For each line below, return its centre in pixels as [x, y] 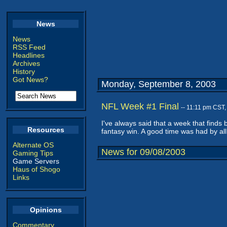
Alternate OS [33, 145]
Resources [46, 130]
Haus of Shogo [36, 169]
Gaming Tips [33, 153]
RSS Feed [29, 47]
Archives [26, 63]
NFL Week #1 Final [140, 106]
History [24, 71]
